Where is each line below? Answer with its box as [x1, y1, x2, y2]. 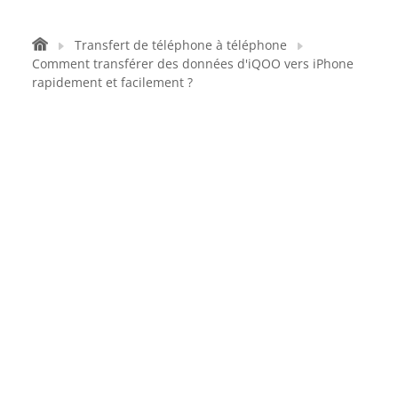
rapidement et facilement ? [32, 73, 193, 91]
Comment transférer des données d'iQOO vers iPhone [32, 54, 354, 72]
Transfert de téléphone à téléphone [75, 36, 287, 53]
